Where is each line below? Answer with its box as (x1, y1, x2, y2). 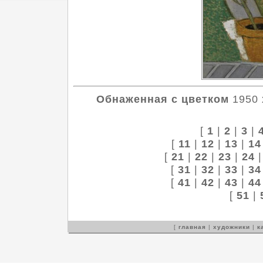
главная (178, 224, 206, 230)
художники (213, 224, 250, 230)
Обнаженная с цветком (96, 92, 229, 105)
